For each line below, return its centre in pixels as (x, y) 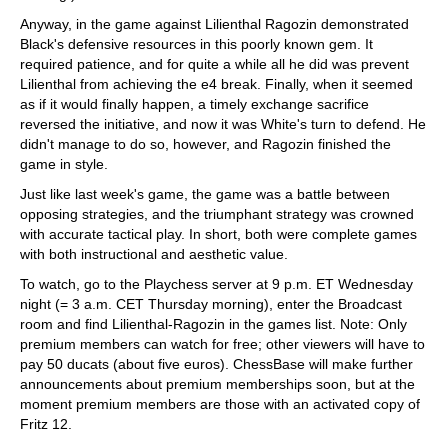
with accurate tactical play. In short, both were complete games (218, 234)
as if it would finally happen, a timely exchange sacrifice (194, 104)
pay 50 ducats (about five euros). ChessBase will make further (216, 364)
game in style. (64, 164)
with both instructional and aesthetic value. (154, 254)
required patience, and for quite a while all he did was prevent (214, 64)
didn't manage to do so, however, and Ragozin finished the (205, 144)
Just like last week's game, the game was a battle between (205, 194)
